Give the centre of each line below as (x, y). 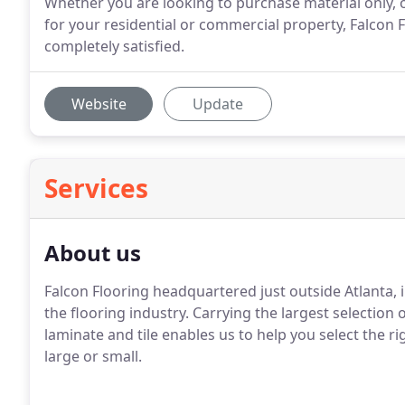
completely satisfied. (114, 46)
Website (99, 104)
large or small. (93, 356)
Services (96, 188)
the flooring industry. (117, 313)
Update (218, 104)
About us (93, 253)
